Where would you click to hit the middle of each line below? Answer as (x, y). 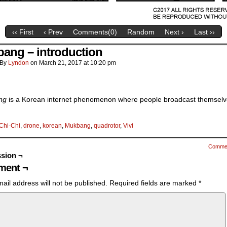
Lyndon (18, 63)
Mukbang (78, 126)
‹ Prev (53, 32)
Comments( (92, 32)
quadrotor (107, 126)
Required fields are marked (154, 183)
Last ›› (204, 32)
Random (141, 32)
